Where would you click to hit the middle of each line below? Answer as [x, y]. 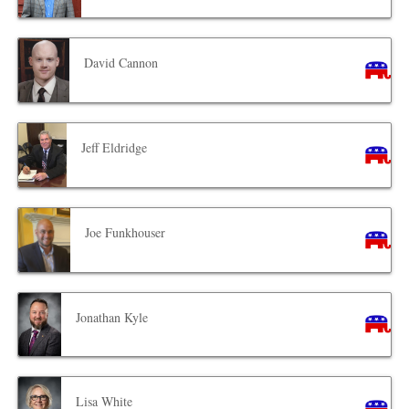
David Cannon [121, 62]
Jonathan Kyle [112, 317]
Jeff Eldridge [114, 147]
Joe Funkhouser [125, 232]
